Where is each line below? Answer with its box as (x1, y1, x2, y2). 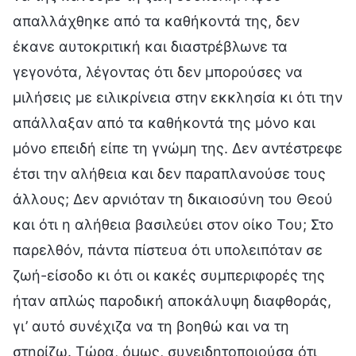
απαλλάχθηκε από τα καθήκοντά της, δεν (13, 12, 300, 29)
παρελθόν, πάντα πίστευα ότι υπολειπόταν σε (13, 241, 323, 258)
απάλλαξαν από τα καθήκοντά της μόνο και (13, 114, 315, 131)
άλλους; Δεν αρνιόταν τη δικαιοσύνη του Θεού (13, 190, 333, 207)
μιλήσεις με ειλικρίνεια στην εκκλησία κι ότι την (13, 88, 342, 106)
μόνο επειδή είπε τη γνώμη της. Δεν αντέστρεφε (13, 139, 342, 157)
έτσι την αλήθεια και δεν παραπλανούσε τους (13, 164, 326, 182)
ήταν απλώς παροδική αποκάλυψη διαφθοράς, (13, 292, 331, 309)
